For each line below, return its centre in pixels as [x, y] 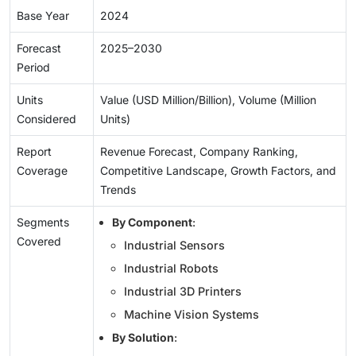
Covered [39, 241]
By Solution [143, 337]
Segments [43, 222]
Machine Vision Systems [192, 314]
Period [33, 67]
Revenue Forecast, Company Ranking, [199, 151]
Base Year [43, 15]
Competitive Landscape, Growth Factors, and [218, 170]
